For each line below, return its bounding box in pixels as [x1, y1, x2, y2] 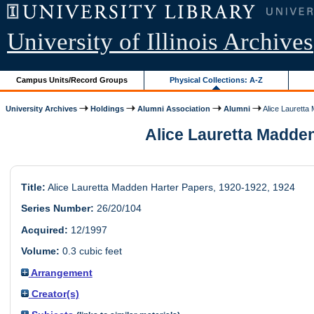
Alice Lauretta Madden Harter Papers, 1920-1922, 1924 [45, 182, 295, 193]
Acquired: [20, 224, 68, 235]
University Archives [6, 104, 78, 113]
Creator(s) [28, 287, 79, 299]
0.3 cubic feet [59, 245, 122, 257]
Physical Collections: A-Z [170, 75, 264, 84]
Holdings [90, 104, 125, 113]
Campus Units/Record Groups [16, 75, 128, 84]
